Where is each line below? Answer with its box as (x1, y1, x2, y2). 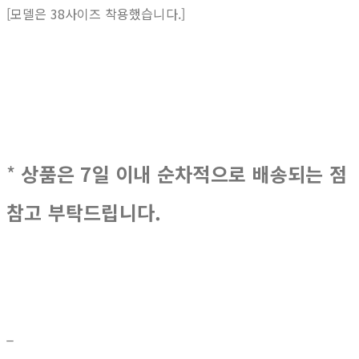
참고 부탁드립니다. (6, 198, 162, 227)
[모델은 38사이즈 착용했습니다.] (6, 4, 186, 24)
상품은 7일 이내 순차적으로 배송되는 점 (21, 159, 347, 188)
